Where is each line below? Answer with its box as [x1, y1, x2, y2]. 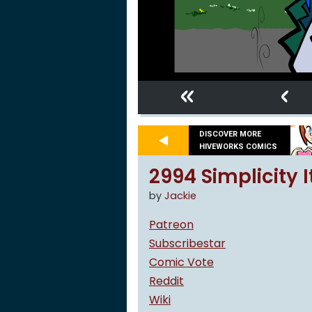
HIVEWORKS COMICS [199, 141, 277, 151]
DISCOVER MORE [199, 129, 261, 139]
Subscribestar [149, 235, 226, 251]
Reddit [149, 273, 184, 289]
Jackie [164, 189, 196, 203]
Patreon [149, 217, 194, 233]
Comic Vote [149, 254, 214, 270]
